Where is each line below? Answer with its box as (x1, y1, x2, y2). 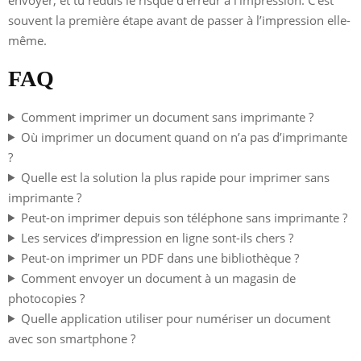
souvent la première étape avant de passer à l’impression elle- (8, 11, 351, 28)
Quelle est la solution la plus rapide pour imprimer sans (20, 168, 330, 185)
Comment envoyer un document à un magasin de (20, 269, 296, 286)
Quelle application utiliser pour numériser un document (20, 309, 330, 326)
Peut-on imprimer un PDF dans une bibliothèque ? (20, 249, 299, 266)
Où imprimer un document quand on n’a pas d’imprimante (20, 128, 347, 145)
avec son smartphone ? (8, 330, 135, 346)
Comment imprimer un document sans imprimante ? (20, 108, 313, 125)
